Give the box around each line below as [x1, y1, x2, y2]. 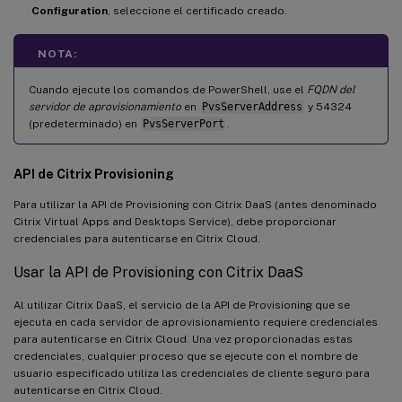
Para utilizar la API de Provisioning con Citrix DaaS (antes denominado [13, 197, 377, 211]
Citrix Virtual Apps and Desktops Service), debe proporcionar [13, 214, 336, 228]
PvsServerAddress [201, 100, 302, 113]
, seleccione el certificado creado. [108, 4, 287, 17]
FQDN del [307, 83, 355, 96]
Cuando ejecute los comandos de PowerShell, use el [29, 83, 307, 96]
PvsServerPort [142, 117, 224, 130]
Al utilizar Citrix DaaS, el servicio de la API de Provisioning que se [13, 298, 350, 311]
